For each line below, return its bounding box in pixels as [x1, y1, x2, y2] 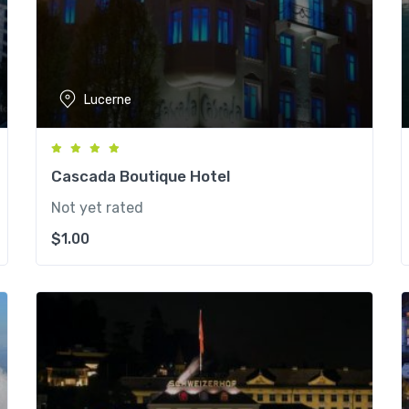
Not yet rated [51, 199, 143, 216]
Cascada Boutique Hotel [51, 167, 230, 185]
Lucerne [84, 91, 131, 108]
